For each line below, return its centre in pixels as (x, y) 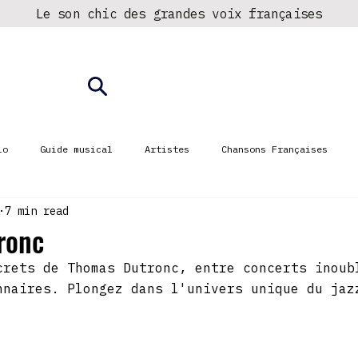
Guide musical (76, 149)
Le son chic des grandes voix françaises (179, 14)
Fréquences (300, 86)
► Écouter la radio (192, 86)
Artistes (167, 149)
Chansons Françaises (274, 149)
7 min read (37, 211)
